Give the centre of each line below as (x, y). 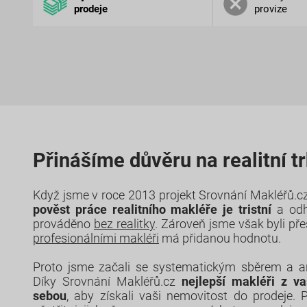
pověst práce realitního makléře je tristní (152, 210)
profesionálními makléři (96, 238)
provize (270, 9)
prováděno (63, 224)
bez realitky (124, 224)
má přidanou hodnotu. (220, 238)
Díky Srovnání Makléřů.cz (108, 282)
